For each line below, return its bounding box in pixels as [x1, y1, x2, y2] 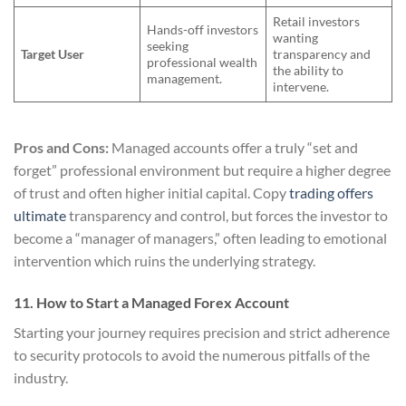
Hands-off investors [147, 21, 259, 37]
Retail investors [273, 13, 361, 29]
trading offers [289, 183, 373, 201]
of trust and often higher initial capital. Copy [14, 183, 289, 201]
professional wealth [147, 53, 258, 70]
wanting [273, 29, 319, 45]
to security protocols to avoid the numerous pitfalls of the [14, 345, 370, 363]
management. [147, 70, 223, 86]
